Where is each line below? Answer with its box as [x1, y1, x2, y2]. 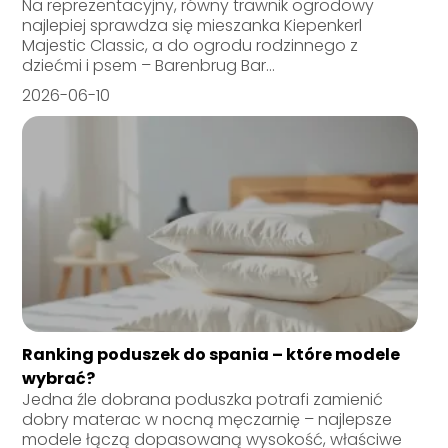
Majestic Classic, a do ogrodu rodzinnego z [22, 33, 359, 57]
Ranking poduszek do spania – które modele [22, 342, 401, 366]
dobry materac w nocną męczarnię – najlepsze [22, 407, 393, 431]
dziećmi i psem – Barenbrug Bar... [22, 53, 276, 77]
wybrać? [22, 366, 96, 390]
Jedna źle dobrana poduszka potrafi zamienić [22, 387, 384, 411]
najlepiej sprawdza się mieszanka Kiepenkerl [22, 13, 363, 37]
